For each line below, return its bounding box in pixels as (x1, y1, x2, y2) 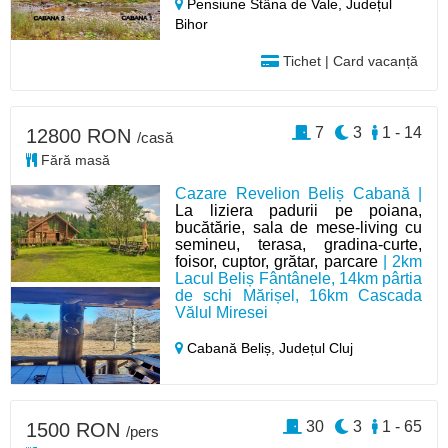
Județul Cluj (279, 340, 354, 357)
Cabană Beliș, (183, 340, 280, 357)
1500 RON (26, 419, 126, 442)
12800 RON (26, 125, 137, 148)
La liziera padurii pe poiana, (175, 202, 422, 220)
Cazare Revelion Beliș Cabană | (175, 185, 422, 203)
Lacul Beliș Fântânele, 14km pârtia (175, 270, 422, 288)
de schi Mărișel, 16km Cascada (175, 287, 422, 305)
